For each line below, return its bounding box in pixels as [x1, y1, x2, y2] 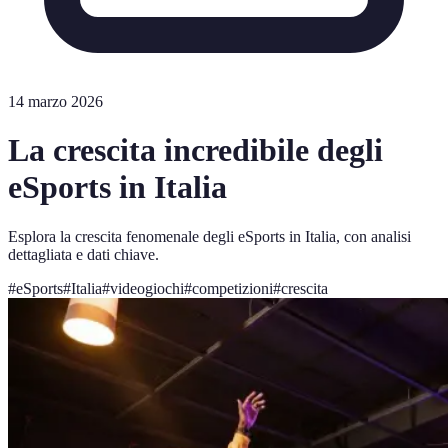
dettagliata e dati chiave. [8, 245, 159, 263]
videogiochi [110, 279, 184, 297]
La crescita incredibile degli [8, 132, 383, 169]
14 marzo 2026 [8, 93, 103, 110]
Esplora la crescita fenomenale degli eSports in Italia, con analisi [8, 227, 411, 245]
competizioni [192, 279, 273, 297]
